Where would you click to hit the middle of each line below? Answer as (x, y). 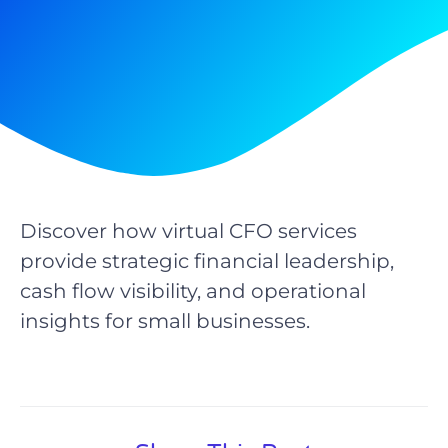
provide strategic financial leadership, (207, 260)
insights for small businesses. (165, 320)
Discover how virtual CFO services (188, 230)
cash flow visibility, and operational (193, 290)
